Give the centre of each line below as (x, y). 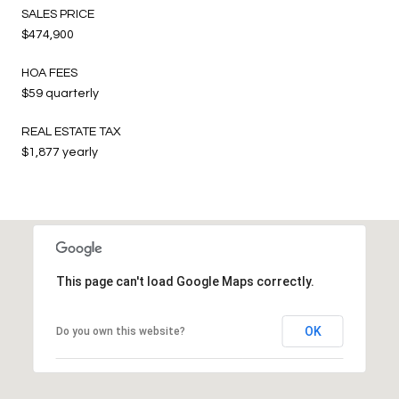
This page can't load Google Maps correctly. (185, 281)
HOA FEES (49, 73)
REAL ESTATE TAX (71, 131)
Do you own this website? (120, 331)
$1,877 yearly (60, 152)
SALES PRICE (58, 14)
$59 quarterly (60, 93)
